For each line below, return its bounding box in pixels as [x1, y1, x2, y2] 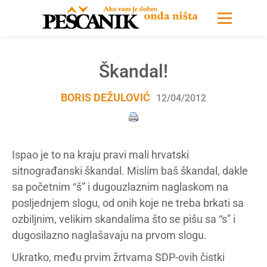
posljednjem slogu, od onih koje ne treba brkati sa [12, 197, 244, 209]
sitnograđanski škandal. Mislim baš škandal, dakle [12, 164, 248, 177]
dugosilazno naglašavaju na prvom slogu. [12, 229, 207, 241]
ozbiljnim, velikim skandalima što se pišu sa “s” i [12, 213, 235, 225]
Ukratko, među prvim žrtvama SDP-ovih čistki [12, 251, 225, 263]
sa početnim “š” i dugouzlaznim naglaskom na [12, 181, 228, 193]
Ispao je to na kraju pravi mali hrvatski [12, 148, 189, 161]
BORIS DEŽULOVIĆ [61, 91, 150, 104]
